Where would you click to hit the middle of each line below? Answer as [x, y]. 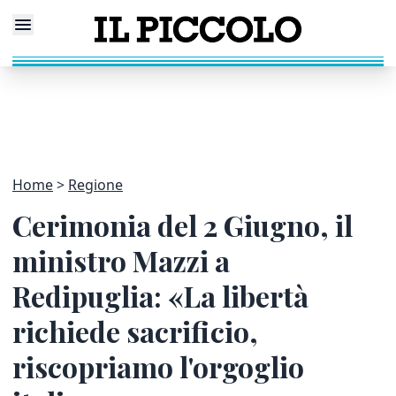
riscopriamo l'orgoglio [158, 366]
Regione [95, 185]
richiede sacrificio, [135, 331]
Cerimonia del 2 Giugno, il [183, 225]
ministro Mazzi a [121, 260]
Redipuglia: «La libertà [160, 296]
